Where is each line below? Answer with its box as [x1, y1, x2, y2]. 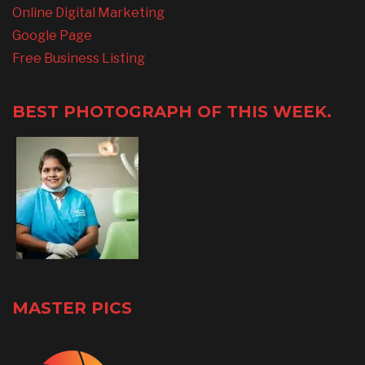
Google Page [12, 27, 92, 43]
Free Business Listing [12, 50, 145, 66]
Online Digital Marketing [12, 4, 165, 20]
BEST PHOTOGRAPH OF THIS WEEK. [12, 101, 332, 121]
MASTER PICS [12, 298, 132, 319]
